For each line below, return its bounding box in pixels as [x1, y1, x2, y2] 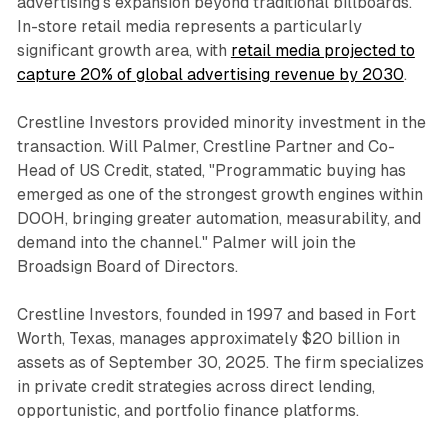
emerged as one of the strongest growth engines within [16, 184, 423, 204]
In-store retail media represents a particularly [16, 16, 362, 36]
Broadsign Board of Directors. [16, 256, 238, 276]
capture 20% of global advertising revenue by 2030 [16, 64, 404, 84]
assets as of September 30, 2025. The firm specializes [16, 352, 424, 372]
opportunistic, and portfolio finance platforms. [16, 400, 359, 420]
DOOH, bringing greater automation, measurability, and [16, 208, 421, 228]
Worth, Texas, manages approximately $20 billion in [16, 328, 400, 348]
